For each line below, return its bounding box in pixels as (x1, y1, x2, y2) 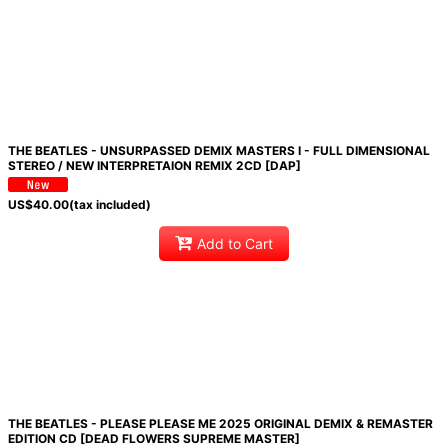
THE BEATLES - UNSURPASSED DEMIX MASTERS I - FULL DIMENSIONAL (7, 142, 430, 158)
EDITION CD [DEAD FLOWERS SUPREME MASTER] (7, 430, 300, 446)
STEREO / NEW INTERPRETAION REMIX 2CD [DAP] (7, 157, 301, 173)
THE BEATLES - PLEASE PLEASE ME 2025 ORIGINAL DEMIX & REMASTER (7, 415, 433, 431)
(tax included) (68, 196, 151, 212)
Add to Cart (196, 235, 273, 253)
